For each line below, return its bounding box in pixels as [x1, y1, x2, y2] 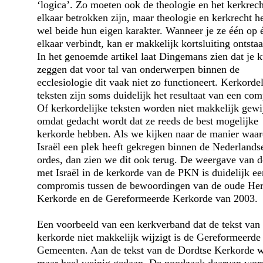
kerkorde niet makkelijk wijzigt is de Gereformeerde [36, 231, 261, 243]
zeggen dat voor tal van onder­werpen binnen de [36, 63, 240, 75]
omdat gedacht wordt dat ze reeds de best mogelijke [36, 114, 258, 127]
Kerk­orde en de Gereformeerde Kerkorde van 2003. [36, 192, 258, 204]
